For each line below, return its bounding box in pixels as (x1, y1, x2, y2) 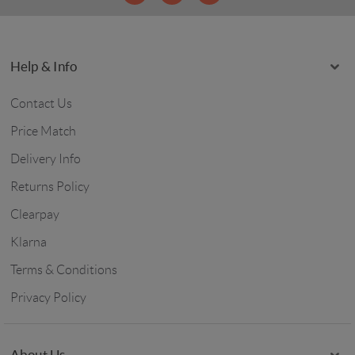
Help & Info (10, 59, 78, 74)
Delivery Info (10, 152, 81, 166)
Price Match (10, 124, 76, 139)
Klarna (10, 235, 47, 250)
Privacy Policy (10, 291, 86, 305)
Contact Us (10, 97, 72, 111)
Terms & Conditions (10, 263, 117, 277)
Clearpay (10, 208, 59, 222)
